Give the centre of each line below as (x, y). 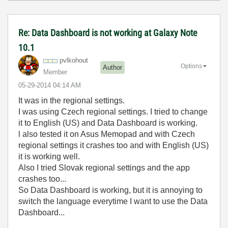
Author (112, 67)
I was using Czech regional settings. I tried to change (113, 112)
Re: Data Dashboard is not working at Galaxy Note (108, 33)
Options (191, 66)
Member (55, 72)
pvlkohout (74, 60)
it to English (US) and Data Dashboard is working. (108, 123)
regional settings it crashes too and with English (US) (113, 145)
